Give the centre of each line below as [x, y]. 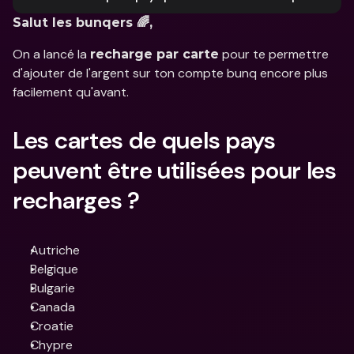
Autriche [55, 250]
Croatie [52, 326]
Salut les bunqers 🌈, [83, 23]
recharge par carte [154, 54]
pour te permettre [274, 54]
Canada [53, 307]
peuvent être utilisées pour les [175, 170]
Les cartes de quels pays [144, 140]
